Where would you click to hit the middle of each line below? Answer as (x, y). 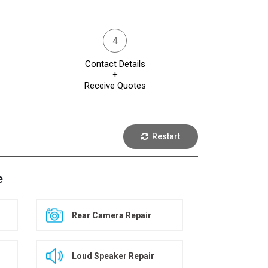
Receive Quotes (115, 86)
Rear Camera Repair (112, 215)
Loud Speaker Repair (113, 256)
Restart (164, 136)
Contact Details (115, 64)
